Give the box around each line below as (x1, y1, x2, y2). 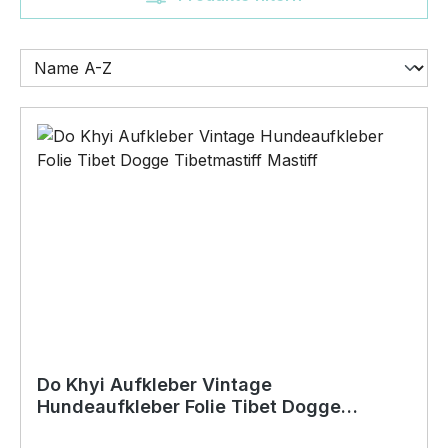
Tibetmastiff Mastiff (37, 417, 216, 439)
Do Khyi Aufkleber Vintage (37, 373, 272, 395)
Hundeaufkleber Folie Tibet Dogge (37, 395, 341, 417)
